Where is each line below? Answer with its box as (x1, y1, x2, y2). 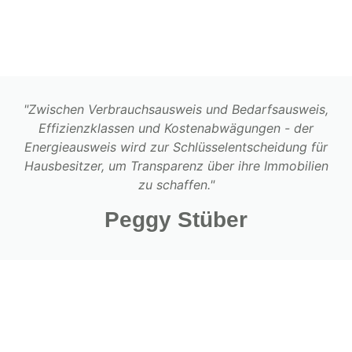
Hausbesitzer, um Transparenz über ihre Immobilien (24, 158, 328, 174)
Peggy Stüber (104, 207, 247, 233)
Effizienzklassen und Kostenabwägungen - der (38, 120, 313, 137)
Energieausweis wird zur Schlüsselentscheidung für (24, 139, 328, 156)
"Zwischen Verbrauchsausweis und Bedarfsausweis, (24, 101, 328, 118)
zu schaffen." (137, 177, 214, 193)
